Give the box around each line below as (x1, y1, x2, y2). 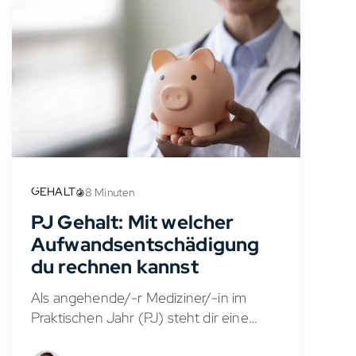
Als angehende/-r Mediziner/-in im (31, 288, 247, 307)
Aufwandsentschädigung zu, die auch (31, 327, 265, 346)
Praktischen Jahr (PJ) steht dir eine (31, 308, 249, 327)
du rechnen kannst (31, 253, 199, 279)
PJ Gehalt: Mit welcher (31, 209, 234, 234)
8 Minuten (84, 184, 135, 199)
